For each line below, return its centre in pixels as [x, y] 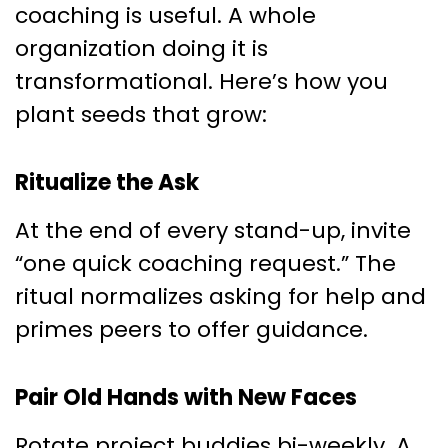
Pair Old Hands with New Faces [186, 397]
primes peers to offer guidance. [191, 329]
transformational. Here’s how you [201, 81]
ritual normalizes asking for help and [220, 296]
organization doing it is [141, 48]
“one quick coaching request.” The [205, 263]
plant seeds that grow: [141, 114]
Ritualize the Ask [107, 182]
